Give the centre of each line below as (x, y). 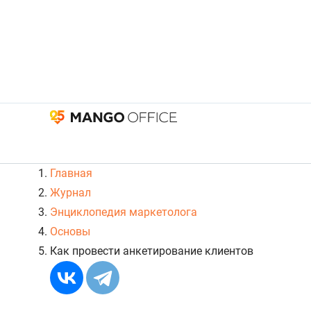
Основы (70, 232)
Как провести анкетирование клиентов (152, 251)
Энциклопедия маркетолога (124, 212)
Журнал (70, 193)
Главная (71, 174)
